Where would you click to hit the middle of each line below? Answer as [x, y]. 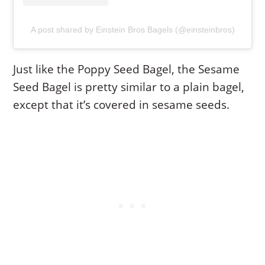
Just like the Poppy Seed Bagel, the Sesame [127, 69]
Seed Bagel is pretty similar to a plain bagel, [129, 87]
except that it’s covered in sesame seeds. [122, 104]
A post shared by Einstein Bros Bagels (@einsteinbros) [132, 29]
